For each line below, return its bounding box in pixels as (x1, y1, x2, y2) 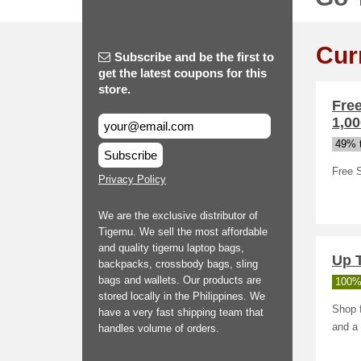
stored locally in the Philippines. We (98, 290, 265, 302)
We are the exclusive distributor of (98, 210, 258, 222)
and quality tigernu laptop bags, (98, 242, 244, 254)
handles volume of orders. (98, 322, 219, 334)
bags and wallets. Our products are (98, 274, 261, 286)
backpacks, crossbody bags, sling (98, 258, 258, 270)
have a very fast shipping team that (98, 306, 263, 318)
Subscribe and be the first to (114, 50, 274, 64)
